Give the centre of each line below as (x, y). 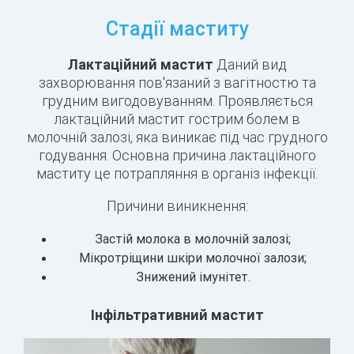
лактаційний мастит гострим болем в (177, 119)
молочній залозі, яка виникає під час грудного (177, 137)
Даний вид (250, 65)
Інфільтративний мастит (177, 315)
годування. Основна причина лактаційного (177, 156)
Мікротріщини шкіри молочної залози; (193, 258)
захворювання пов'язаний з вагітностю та (177, 83)
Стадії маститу (177, 29)
